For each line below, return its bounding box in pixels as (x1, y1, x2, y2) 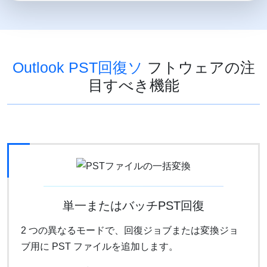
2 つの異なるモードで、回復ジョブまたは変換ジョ (21, 225, 238, 235)
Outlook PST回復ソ (12, 59, 143, 76)
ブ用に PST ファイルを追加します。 (21, 241, 178, 252)
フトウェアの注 (142, 59, 255, 76)
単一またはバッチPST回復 (63, 198, 204, 212)
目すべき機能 (88, 77, 179, 94)
